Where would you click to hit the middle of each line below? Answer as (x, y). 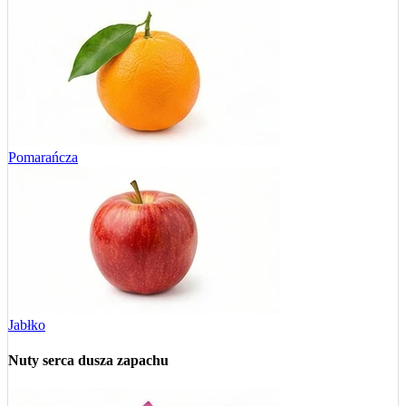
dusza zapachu (123, 361)
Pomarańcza (43, 157)
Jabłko (27, 324)
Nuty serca (43, 361)
